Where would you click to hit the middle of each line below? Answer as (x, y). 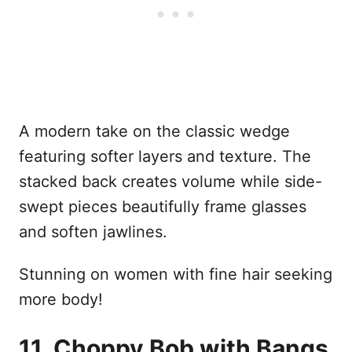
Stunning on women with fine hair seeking (176, 274)
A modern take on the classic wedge (154, 131)
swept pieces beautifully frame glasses (163, 206)
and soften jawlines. (93, 231)
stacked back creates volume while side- (170, 181)
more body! (61, 299)
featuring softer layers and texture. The (165, 156)
